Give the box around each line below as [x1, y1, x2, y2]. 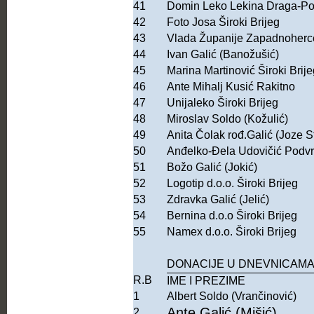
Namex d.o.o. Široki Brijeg [167, 226, 296, 238]
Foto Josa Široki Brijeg [167, 16, 282, 29]
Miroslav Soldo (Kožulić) [167, 113, 288, 125]
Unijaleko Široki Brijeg [167, 97, 278, 109]
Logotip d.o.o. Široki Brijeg [167, 177, 298, 190]
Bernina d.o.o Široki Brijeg [167, 210, 297, 222]
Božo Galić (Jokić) [167, 161, 257, 174]
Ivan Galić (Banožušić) [167, 48, 282, 61]
